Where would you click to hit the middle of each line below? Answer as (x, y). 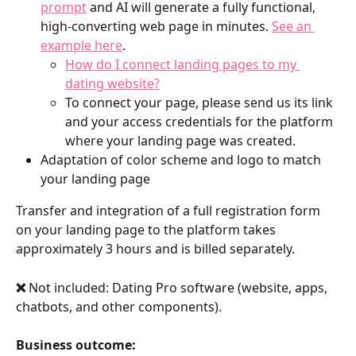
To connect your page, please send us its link (201, 103)
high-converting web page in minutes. (156, 27)
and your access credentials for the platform (201, 122)
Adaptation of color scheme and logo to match (182, 160)
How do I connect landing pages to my (182, 65)
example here (81, 46)
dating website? (112, 84)
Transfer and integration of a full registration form (170, 211)
